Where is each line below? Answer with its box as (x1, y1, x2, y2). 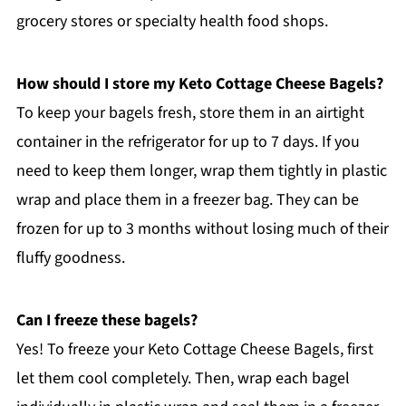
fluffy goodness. (15, 246, 125, 269)
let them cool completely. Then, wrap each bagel (15, 366, 350, 390)
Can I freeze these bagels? (15, 308, 198, 332)
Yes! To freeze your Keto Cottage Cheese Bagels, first (15, 337, 373, 361)
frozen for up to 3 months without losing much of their (15, 217, 389, 240)
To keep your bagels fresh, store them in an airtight (15, 101, 364, 124)
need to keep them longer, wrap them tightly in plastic (15, 159, 387, 182)
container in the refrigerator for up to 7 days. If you (15, 130, 360, 153)
